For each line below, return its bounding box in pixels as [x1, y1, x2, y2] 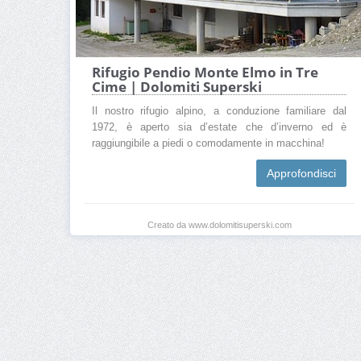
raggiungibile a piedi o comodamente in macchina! [92, 137, 325, 149]
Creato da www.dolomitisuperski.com [147, 219, 292, 230]
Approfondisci [267, 166, 336, 180]
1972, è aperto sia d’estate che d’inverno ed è [92, 121, 346, 133]
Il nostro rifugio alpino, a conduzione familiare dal [92, 105, 346, 117]
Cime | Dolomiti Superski [92, 77, 262, 96]
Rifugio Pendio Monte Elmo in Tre [92, 62, 318, 81]
